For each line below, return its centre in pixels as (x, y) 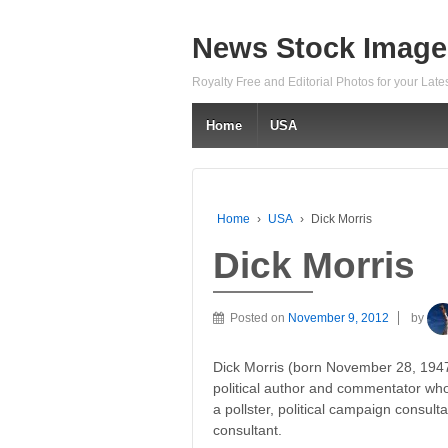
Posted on (259, 317)
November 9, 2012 (338, 317)
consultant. (247, 430)
